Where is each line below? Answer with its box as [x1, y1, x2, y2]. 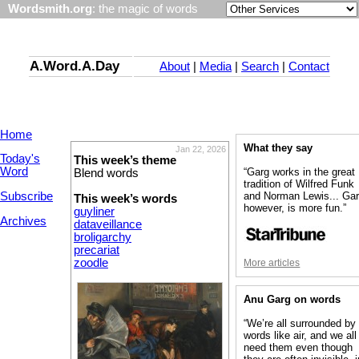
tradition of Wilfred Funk [244, 178, 355, 191]
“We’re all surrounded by [244, 317, 357, 330]
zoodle [74, 256, 108, 269]
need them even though [244, 341, 353, 354]
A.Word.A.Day [30, 58, 119, 75]
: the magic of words [92, 2, 198, 15]
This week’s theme [74, 153, 176, 167]
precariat [74, 243, 119, 256]
